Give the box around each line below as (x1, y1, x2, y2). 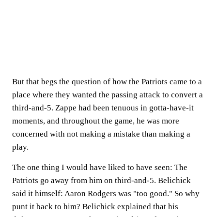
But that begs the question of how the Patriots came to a (12, 77, 202, 86)
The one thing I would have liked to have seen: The (12, 163, 187, 172)
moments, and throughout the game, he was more (12, 116, 179, 125)
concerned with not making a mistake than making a (12, 129, 190, 139)
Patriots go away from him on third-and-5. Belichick (12, 176, 191, 185)
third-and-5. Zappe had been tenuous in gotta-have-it (12, 103, 194, 112)
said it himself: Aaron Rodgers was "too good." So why (12, 189, 200, 198)
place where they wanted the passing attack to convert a (12, 90, 203, 99)
